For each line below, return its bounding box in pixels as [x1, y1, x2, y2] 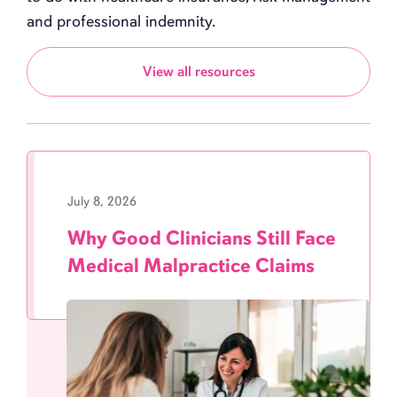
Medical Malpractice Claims [67, 253, 315, 277]
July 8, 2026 [67, 192, 136, 209]
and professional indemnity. [27, 10, 215, 31]
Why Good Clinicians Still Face [67, 225, 336, 250]
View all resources [142, 61, 255, 81]
